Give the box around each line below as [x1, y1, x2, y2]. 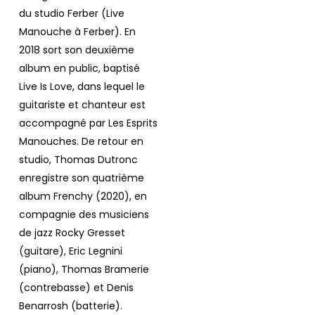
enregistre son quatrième [18, 171, 144, 186]
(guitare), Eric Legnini [18, 244, 122, 259]
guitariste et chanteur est [18, 98, 146, 112]
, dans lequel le [72, 79, 145, 94]
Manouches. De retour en [18, 134, 143, 149]
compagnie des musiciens [18, 207, 149, 222]
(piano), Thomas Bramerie [18, 262, 149, 277]
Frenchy [53, 189, 93, 204]
